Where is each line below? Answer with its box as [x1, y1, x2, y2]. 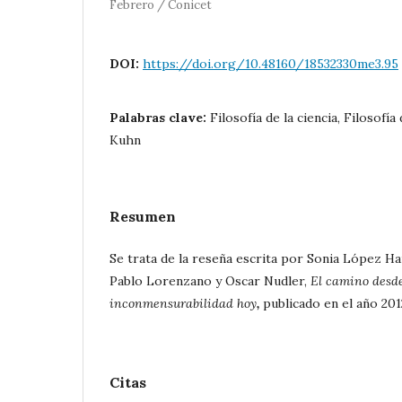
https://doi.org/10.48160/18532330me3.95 [143, 55, 398, 72]
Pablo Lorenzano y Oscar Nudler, [109, 272, 310, 289]
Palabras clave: [109, 109, 210, 126]
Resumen [109, 206, 176, 225]
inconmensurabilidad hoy [109, 294, 257, 311]
